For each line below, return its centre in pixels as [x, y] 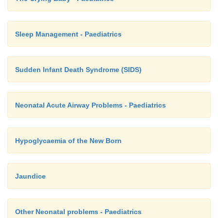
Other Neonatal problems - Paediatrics [78, 212]
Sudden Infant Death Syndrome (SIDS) [78, 70]
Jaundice [30, 176]
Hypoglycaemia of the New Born [68, 141]
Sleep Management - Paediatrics [68, 34]
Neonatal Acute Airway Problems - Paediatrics [91, 105]
